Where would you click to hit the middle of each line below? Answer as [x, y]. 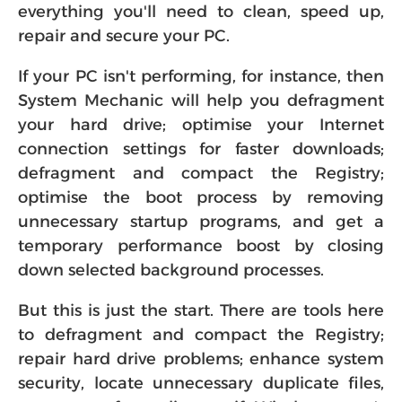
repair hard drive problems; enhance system [201, 359]
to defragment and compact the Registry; [201, 335]
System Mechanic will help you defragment [201, 100]
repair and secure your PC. [124, 36]
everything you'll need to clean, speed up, [201, 12]
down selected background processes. [171, 270]
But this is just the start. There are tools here [201, 310]
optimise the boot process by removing [201, 197]
